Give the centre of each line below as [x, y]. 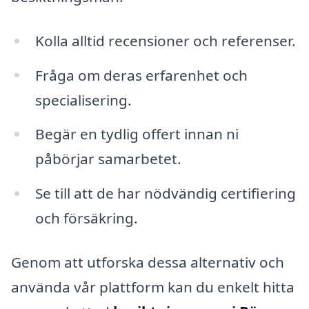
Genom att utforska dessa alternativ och [148, 262]
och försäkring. [86, 218]
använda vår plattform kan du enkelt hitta [153, 287]
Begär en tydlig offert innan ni [137, 134]
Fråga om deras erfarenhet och [141, 75]
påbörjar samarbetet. [108, 159]
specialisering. [83, 100]
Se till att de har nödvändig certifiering [165, 193]
